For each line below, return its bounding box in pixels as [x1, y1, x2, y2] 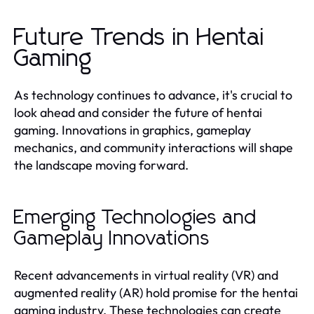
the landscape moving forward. [14, 156, 189, 173]
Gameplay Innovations [14, 228, 210, 249]
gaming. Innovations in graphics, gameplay [14, 121, 251, 138]
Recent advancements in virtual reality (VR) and [14, 266, 278, 283]
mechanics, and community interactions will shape [14, 139, 293, 156]
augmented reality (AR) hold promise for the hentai [14, 284, 298, 301]
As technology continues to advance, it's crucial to [14, 86, 292, 103]
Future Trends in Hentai [14, 25, 265, 50]
